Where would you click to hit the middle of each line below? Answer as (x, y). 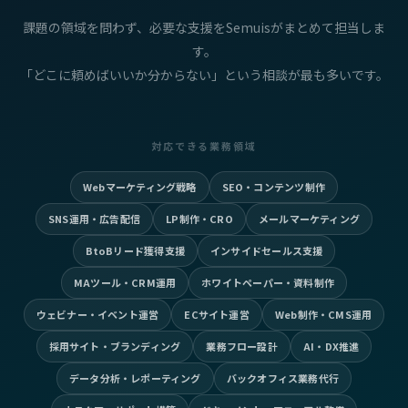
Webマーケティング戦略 (139, 186)
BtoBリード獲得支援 (135, 250)
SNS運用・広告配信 (94, 218)
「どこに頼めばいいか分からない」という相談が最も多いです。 (204, 74)
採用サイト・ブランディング (115, 346)
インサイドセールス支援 (267, 250)
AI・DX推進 (331, 346)
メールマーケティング (309, 218)
